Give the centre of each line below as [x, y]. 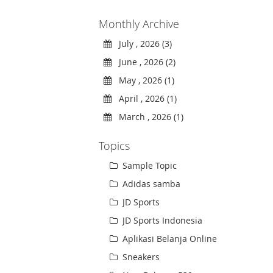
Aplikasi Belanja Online [169, 239]
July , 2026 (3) [142, 44]
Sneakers [140, 257]
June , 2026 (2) [144, 62]
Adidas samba [151, 184]
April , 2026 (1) [144, 99]
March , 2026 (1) [148, 117]
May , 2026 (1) [143, 80]
